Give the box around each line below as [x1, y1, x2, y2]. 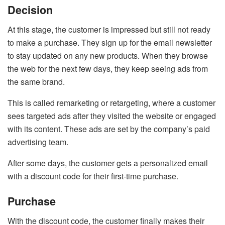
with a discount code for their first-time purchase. [8, 170, 178, 182]
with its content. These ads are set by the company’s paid [8, 123, 210, 135]
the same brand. [8, 75, 65, 87]
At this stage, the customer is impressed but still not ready [8, 23, 210, 35]
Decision [8, 2, 53, 18]
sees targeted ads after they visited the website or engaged [8, 109, 216, 122]
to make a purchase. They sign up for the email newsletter [8, 36, 212, 48]
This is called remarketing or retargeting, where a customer [8, 96, 215, 108]
